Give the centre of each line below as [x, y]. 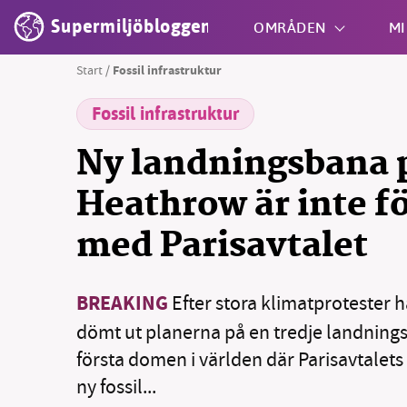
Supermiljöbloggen [132, 27]
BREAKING [122, 305]
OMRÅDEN [290, 27]
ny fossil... [116, 387]
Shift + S [233, 124]
